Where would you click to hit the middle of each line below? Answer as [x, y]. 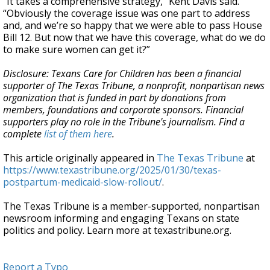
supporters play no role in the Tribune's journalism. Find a [124, 122]
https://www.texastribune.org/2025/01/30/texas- [112, 170]
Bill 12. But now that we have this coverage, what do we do [134, 37]
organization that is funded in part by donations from [115, 98]
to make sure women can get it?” [77, 49]
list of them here [78, 134]
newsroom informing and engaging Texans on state [121, 218]
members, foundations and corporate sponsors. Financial [123, 110]
